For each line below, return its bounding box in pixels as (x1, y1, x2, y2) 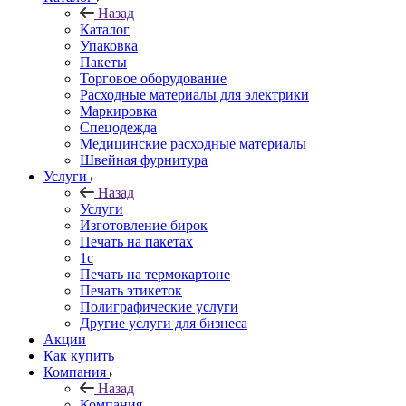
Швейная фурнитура (80, 151, 208, 168)
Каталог (80, 21, 130, 37)
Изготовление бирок (80, 217, 208, 233)
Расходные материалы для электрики (80, 86, 309, 102)
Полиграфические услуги (80, 298, 238, 314)
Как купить (43, 347, 114, 363)
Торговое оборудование (80, 70, 227, 86)
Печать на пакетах (80, 233, 193, 249)
